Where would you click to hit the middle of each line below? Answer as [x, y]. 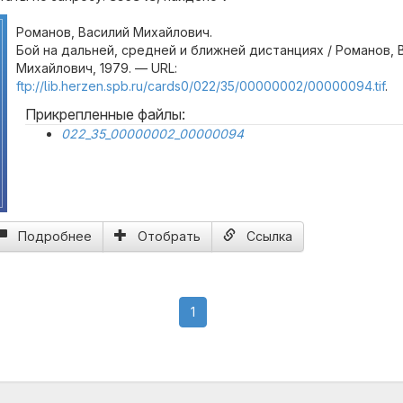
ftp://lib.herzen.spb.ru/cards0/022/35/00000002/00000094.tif [201, 86]
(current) [220, 311]
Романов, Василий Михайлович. [114, 32]
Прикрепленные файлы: [105, 114]
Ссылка [269, 236]
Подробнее [55, 236]
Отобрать [169, 236]
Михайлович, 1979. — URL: [97, 68]
